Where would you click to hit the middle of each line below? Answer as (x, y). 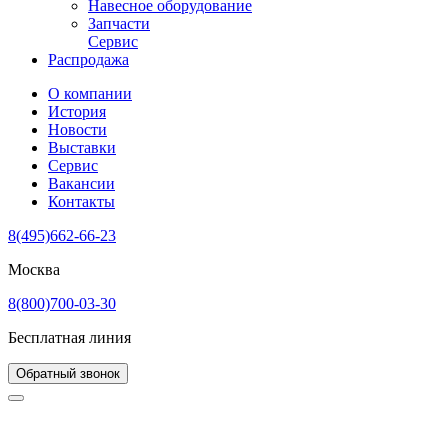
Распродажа (88, 60)
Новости (77, 130)
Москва (34, 270)
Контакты (81, 202)
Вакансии (81, 184)
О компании (90, 94)
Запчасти (119, 24)
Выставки (82, 148)
